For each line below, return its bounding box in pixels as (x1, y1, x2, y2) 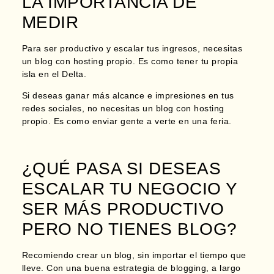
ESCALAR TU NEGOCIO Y (21, 179, 237, 199)
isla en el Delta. (21, 68, 87, 79)
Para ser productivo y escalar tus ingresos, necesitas (21, 43, 243, 53)
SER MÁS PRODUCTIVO (21, 199, 224, 219)
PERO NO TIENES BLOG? (21, 220, 237, 239)
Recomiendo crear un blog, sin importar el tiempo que (21, 250, 246, 261)
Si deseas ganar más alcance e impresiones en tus (21, 91, 234, 101)
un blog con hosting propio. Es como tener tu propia (21, 56, 239, 66)
